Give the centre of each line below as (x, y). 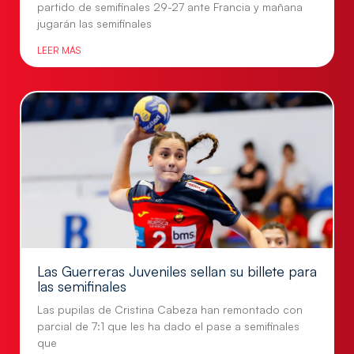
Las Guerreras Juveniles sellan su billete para (177, 271)
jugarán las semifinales (94, 23)
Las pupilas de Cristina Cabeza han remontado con (170, 309)
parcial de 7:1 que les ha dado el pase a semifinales (168, 326)
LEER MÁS (59, 50)
